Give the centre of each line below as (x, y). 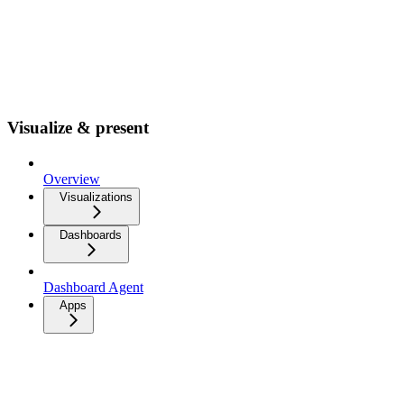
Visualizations (96, 197)
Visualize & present (78, 127)
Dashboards (91, 234)
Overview (72, 179)
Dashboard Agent (93, 287)
